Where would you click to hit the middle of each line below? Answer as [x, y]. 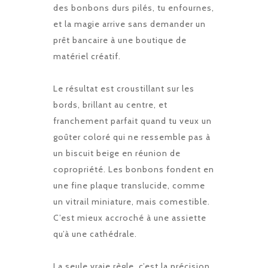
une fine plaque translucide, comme [129, 186]
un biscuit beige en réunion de [117, 153]
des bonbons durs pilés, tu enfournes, [134, 8]
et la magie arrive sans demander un [130, 24]
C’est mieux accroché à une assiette [130, 218]
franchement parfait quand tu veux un [133, 121]
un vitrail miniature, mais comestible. [132, 202]
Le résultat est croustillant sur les [124, 89]
